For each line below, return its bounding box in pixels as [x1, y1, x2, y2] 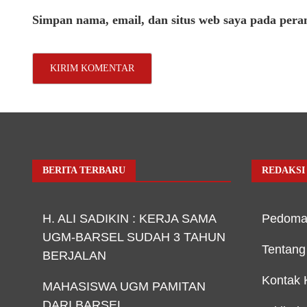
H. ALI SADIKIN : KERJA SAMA [42, 212, 216, 226]
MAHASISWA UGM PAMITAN [42, 280, 206, 294]
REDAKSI [262, 165, 305, 176]
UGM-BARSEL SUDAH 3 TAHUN [42, 230, 225, 245]
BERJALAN [42, 249, 110, 263]
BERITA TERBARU [42, 165, 125, 176]
